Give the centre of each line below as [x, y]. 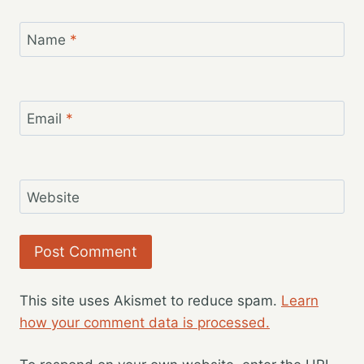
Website [53, 198]
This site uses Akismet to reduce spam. [150, 300]
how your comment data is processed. [145, 322]
